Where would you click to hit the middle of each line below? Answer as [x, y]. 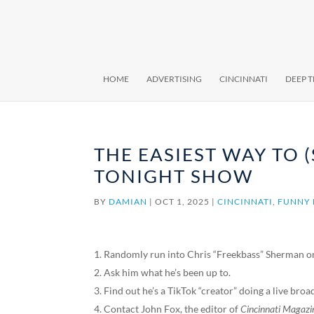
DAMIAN [128, 202]
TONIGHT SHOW [174, 176]
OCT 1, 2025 [183, 202]
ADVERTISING [174, 79]
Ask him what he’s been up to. [168, 272]
